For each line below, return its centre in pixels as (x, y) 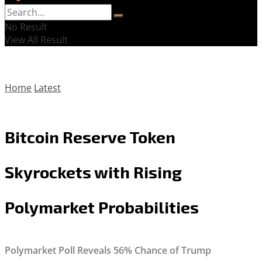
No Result (26, 27)
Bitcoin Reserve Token (90, 137)
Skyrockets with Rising (93, 172)
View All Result (36, 40)
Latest (47, 88)
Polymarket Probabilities (102, 207)
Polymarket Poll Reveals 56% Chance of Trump (108, 250)
